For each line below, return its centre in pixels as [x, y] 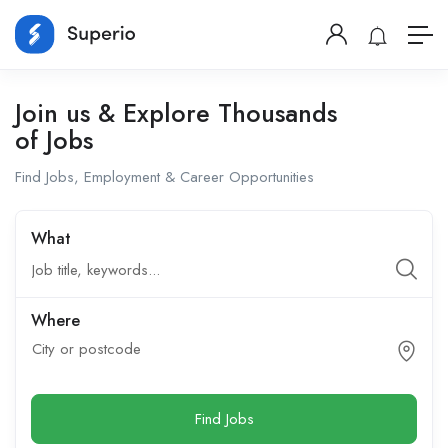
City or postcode [86, 349]
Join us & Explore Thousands [176, 113]
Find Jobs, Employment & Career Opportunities [164, 177]
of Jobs [54, 140]
